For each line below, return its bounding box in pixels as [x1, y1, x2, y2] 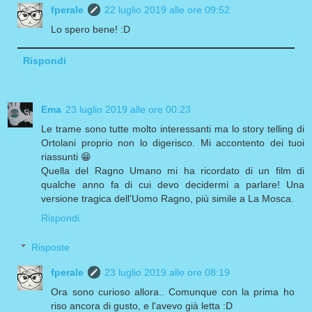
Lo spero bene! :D [51, 24, 131, 36]
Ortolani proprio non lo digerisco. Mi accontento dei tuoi [41, 137, 304, 149]
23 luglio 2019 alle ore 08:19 [104, 266, 231, 278]
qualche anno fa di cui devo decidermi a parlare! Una [41, 179, 304, 191]
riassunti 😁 [41, 151, 91, 163]
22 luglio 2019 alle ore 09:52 [104, 4, 231, 16]
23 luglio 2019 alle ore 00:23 [65, 104, 191, 116]
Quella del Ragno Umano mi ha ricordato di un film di [41, 165, 304, 177]
